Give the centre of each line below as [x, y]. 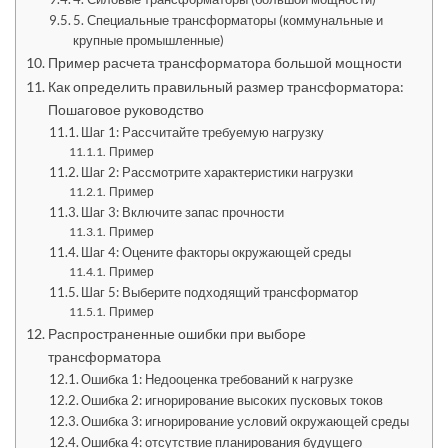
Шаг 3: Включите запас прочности [183, 212]
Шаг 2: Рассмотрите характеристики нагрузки [217, 172]
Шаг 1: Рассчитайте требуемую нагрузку [203, 132]
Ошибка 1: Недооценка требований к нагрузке [217, 379]
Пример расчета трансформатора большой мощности [224, 63]
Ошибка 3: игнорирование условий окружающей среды [245, 421]
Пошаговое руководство [125, 110]
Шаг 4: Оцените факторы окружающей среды [216, 252]
